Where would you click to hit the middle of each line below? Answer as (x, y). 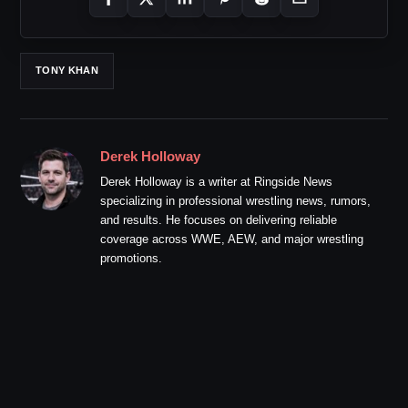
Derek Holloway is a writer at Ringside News (216, 181)
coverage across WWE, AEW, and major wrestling (232, 239)
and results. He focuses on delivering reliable (219, 219)
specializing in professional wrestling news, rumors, (235, 200)
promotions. (131, 258)
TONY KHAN (67, 71)
